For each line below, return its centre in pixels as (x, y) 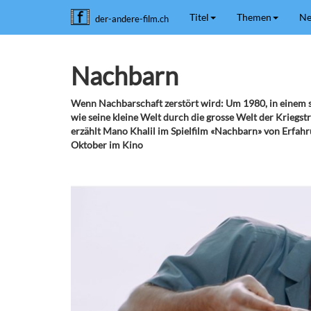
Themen (254, 17)
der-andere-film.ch (132, 19)
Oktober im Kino (107, 145)
